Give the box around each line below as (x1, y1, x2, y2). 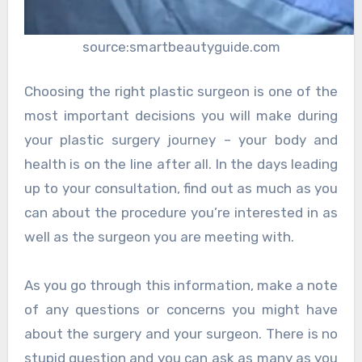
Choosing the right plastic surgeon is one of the (23, 83, 339, 100)
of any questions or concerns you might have (23, 301, 339, 318)
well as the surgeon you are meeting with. (23, 229, 294, 246)
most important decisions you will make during (23, 107, 339, 124)
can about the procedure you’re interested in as (23, 204, 339, 221)
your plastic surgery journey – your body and (23, 132, 339, 149)
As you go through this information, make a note (23, 277, 339, 294)
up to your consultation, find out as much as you (23, 180, 339, 197)
